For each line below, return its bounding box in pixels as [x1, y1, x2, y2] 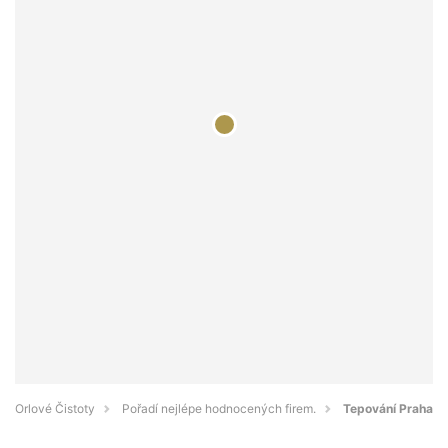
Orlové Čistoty [15, 401, 95, 417]
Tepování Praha [343, 401, 433, 417]
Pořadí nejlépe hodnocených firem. [122, 401, 316, 417]
